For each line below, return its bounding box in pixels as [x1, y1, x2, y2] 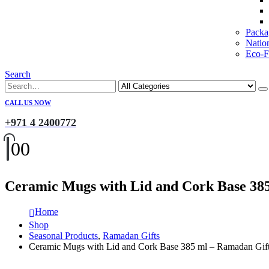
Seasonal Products [29, 230, 98, 241]
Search [5, 69, 31, 79]
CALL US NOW [5, 99, 51, 106]
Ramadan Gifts [103, 230, 160, 241]
